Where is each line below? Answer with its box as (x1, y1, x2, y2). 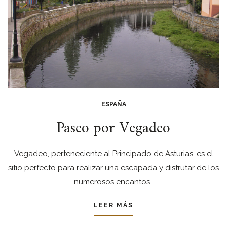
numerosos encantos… (73, 177, 154, 186)
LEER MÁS (94, 201, 133, 209)
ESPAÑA (101, 100, 126, 108)
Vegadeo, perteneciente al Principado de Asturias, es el (14, 148, 213, 158)
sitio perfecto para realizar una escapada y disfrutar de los (8, 163, 219, 172)
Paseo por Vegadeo (57, 115, 170, 142)
